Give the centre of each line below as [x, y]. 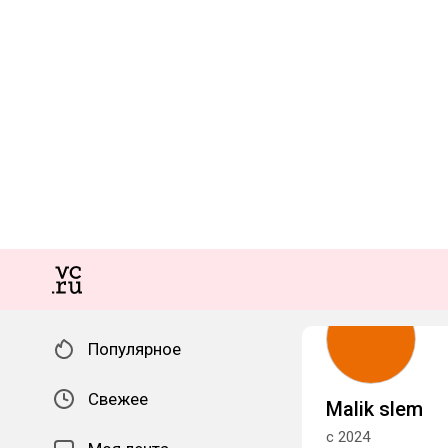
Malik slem [374, 409]
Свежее [118, 399]
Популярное [134, 349]
